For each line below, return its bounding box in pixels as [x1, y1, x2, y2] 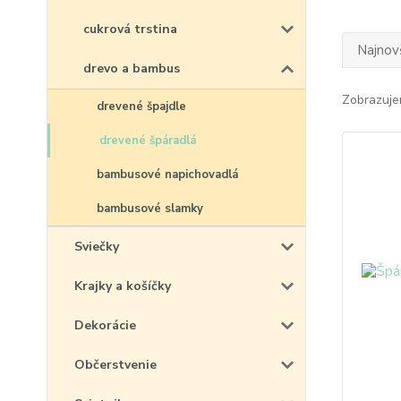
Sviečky [74, 238, 119, 255]
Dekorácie [74, 317, 136, 334]
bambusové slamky [97, 200, 203, 217]
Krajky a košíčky [74, 277, 171, 294]
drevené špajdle [97, 98, 186, 115]
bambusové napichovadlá [97, 166, 238, 183]
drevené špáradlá [99, 132, 196, 149]
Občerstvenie [74, 356, 157, 373]
